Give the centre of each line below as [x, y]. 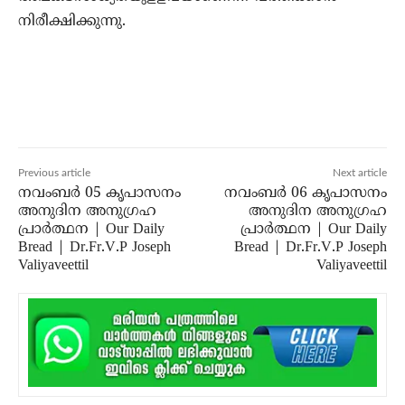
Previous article [54, 172]
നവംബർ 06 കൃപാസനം [305, 193]
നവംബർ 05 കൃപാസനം [99, 193]
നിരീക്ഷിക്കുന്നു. [72, 21]
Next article [359, 172]
